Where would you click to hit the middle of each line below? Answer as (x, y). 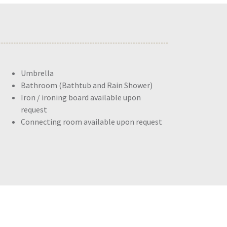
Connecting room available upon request (91, 122)
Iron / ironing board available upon (81, 97)
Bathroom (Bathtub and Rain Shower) (87, 85)
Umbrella (37, 73)
